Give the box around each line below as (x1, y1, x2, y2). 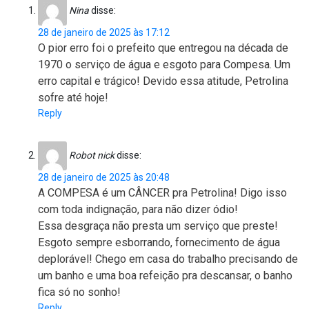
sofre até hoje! (38, 90, 108, 104)
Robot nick (69, 149, 114, 161)
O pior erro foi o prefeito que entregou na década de (38, 41, 288, 54)
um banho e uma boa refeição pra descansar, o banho (38, 268, 292, 282)
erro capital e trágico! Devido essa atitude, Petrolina (38, 74, 288, 88)
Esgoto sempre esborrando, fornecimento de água (38, 235, 280, 249)
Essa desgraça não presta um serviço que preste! (38, 219, 278, 232)
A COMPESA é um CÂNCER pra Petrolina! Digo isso (38, 186, 287, 199)
